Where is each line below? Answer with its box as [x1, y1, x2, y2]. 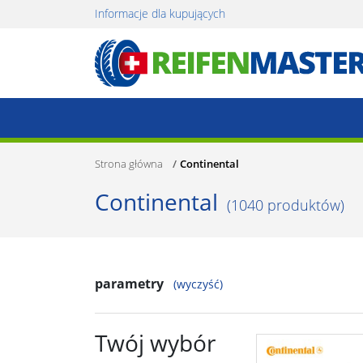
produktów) [263, 195, 344, 215]
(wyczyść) [173, 276, 223, 292]
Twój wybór [95, 327, 216, 358]
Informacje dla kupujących [95, 6, 225, 21]
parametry [95, 275, 164, 293]
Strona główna [95, 156, 163, 171]
